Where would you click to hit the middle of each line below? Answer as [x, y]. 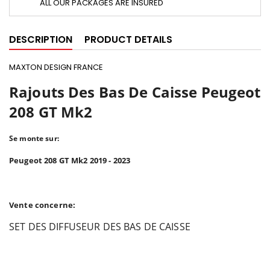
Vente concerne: [42, 205]
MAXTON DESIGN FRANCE [57, 67]
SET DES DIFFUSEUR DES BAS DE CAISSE [100, 227]
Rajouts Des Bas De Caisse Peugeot [135, 92]
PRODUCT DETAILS [128, 40]
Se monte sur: [34, 139]
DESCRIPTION [41, 40]
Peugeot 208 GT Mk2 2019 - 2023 [72, 161]
